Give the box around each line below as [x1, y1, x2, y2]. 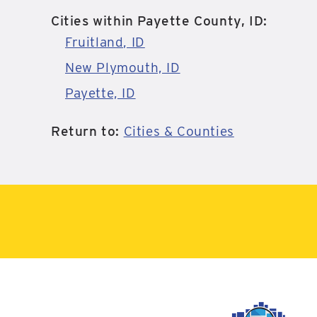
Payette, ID [65, 85, 136, 101]
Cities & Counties [123, 123, 234, 139]
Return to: [51, 123, 124, 139]
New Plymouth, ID [65, 59, 180, 76]
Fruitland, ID [65, 34, 145, 50]
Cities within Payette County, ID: [51, 13, 267, 29]
